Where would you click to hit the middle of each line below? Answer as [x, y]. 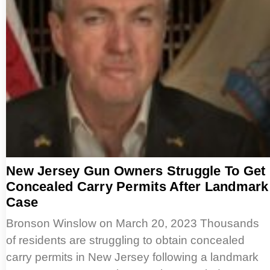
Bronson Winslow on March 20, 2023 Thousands [133, 224]
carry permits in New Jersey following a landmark [132, 257]
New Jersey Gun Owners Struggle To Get [136, 171]
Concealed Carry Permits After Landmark [137, 187]
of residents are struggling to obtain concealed [125, 240]
